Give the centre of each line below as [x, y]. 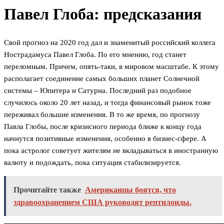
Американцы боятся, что [130, 190]
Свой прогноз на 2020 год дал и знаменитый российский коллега [110, 43]
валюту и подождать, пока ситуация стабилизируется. [92, 163]
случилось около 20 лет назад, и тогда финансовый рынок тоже [107, 103]
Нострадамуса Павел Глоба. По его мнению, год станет [95, 55]
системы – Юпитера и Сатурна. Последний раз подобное [98, 91]
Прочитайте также [47, 190]
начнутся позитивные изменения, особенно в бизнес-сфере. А [105, 139]
